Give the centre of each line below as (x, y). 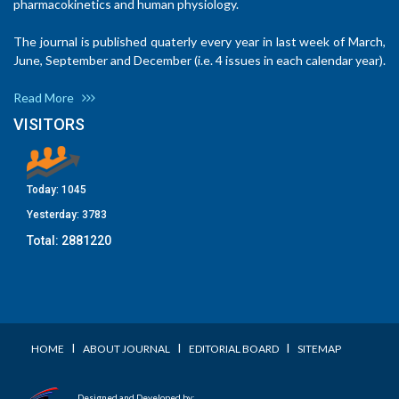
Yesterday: (54, 215)
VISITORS (49, 125)
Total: (44, 241)
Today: (44, 190)
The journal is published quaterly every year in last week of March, (199, 42)
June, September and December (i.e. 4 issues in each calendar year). (199, 61)
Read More (48, 98)
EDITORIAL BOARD (234, 349)
